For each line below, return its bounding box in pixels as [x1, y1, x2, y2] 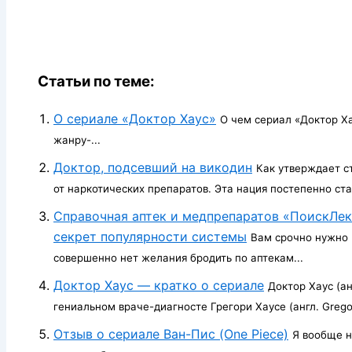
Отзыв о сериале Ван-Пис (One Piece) [53, 325, 288, 342]
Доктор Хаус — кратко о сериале [53, 277, 264, 293]
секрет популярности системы [53, 228, 247, 244]
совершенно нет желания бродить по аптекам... [53, 251, 303, 264]
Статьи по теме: [38, 72, 155, 91]
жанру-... [53, 133, 101, 146]
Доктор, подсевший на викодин [53, 159, 252, 175]
